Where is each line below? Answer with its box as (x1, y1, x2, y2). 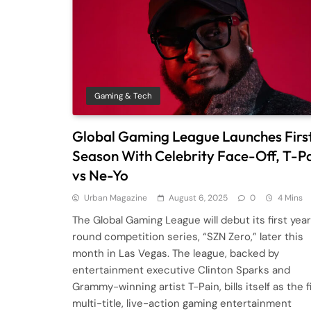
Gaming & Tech (94, 90, 152, 102)
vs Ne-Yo (72, 166, 128, 185)
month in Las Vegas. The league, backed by (72, 246, 279, 261)
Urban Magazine (84, 192, 147, 204)
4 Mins (278, 192, 303, 204)
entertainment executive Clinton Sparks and (72, 263, 290, 278)
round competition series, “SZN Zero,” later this (72, 230, 303, 244)
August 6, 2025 (169, 192, 228, 204)
